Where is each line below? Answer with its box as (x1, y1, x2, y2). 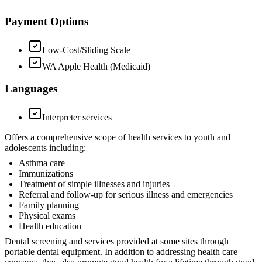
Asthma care (19, 158, 65, 168)
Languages (5, 82, 57, 95)
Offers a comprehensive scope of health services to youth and (5, 132, 230, 142)
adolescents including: (5, 143, 86, 153)
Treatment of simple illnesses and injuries (19, 179, 170, 189)
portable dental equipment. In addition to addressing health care (5, 247, 237, 257)
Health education (19, 221, 81, 231)
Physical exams (19, 211, 75, 220)
